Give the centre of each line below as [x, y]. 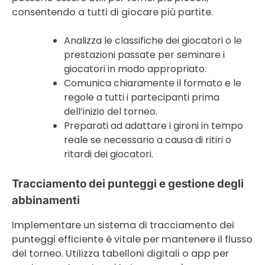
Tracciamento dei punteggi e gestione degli [128, 184]
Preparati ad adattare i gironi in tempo [153, 126]
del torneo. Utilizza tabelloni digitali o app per [120, 254]
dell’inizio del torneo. [111, 112]
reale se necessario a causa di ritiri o [148, 140]
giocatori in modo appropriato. [135, 69]
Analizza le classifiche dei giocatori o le [153, 41]
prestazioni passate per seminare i [144, 55]
